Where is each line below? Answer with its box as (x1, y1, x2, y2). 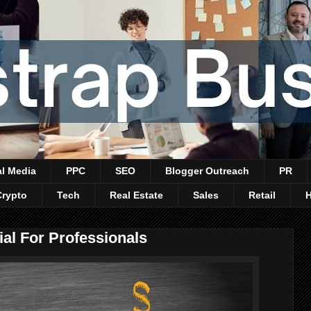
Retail (249, 190, 276, 201)
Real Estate (110, 190, 163, 201)
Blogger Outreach (165, 165, 249, 177)
